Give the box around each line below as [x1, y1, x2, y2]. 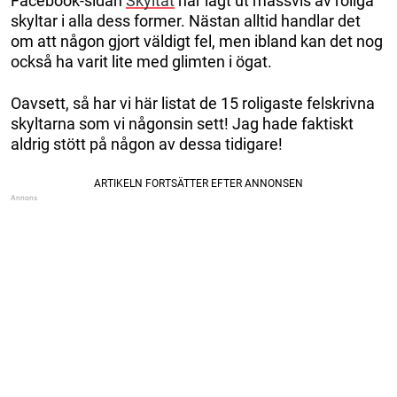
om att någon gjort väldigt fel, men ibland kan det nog [11, 31, 383, 51]
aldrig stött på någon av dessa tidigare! [11, 134, 283, 153]
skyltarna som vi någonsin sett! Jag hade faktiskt [11, 113, 354, 133]
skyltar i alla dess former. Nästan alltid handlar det [11, 11, 361, 30]
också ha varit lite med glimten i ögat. [11, 51, 272, 71]
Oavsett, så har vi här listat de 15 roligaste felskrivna [11, 93, 375, 113]
